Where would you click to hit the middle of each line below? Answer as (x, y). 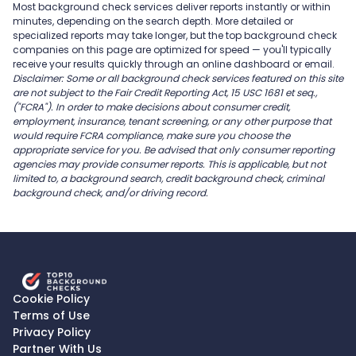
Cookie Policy (51, 299)
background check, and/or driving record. (110, 193)
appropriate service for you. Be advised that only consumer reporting (174, 150)
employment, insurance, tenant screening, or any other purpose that (172, 121)
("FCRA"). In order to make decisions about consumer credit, (151, 107)
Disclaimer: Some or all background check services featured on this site (178, 78)
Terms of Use (51, 315)
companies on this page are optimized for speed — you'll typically (172, 50)
